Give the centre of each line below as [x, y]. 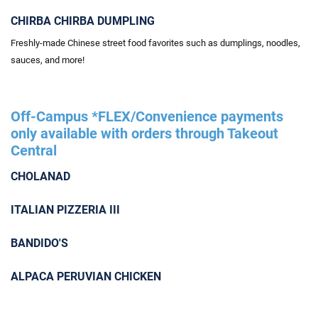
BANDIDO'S [39, 243]
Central [34, 150]
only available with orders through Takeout [144, 133]
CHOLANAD [40, 176]
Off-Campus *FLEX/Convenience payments [147, 116]
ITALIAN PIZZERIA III [65, 210]
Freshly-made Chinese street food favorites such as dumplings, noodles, [155, 43]
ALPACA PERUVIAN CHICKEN [86, 276]
